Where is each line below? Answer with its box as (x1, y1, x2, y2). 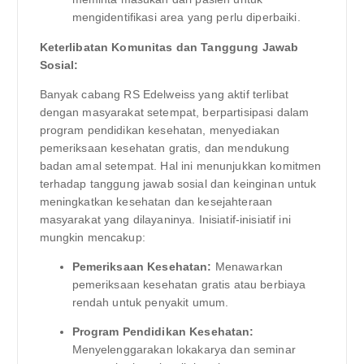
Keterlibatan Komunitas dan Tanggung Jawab (39, 40, 299, 54)
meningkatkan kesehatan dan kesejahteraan (39, 194, 273, 208)
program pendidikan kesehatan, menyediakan (39, 123, 280, 136)
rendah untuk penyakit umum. (71, 295, 229, 309)
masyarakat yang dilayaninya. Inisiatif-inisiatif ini (39, 212, 291, 226)
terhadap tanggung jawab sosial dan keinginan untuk (39, 176, 317, 190)
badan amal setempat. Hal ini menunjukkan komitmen (39, 158, 322, 172)
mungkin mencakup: (39, 230, 145, 244)
